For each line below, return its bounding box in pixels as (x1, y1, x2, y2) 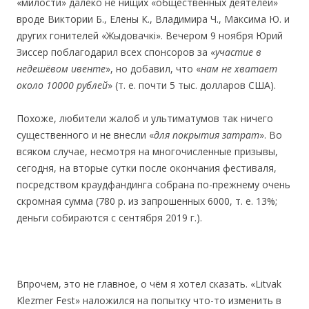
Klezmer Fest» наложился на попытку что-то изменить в (17, 294, 281, 307)
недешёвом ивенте (17, 62, 106, 75)
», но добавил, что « (106, 62, 201, 75)
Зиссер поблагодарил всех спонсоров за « (17, 46, 215, 59)
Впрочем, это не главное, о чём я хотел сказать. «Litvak (17, 277, 281, 290)
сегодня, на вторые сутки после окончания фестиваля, (17, 161, 277, 175)
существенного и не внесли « (17, 128, 154, 141)
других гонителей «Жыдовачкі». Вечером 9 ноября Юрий (17, 29, 283, 42)
